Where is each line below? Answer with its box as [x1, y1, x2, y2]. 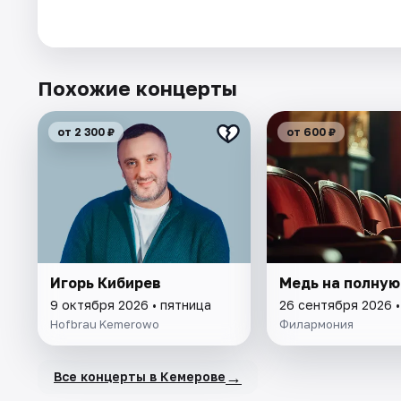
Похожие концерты [38, 75, 237, 100]
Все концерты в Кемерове [54, 369, 226, 385]
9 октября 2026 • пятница [50, 296, 211, 312]
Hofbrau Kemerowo [50, 316, 159, 331]
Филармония [278, 316, 354, 331]
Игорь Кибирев [50, 273, 161, 292]
